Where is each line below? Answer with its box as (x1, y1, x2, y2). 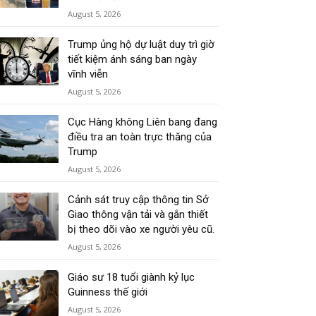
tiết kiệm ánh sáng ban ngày (68, 53, 197, 66)
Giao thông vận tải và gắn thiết (68, 208, 209, 221)
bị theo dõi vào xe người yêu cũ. (68, 223, 215, 236)
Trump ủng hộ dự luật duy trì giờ (68, 38, 215, 51)
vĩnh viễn (68, 68, 109, 81)
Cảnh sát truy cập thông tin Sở (68, 193, 209, 207)
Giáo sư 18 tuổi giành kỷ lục (68, 271, 195, 284)
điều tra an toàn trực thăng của (68, 130, 212, 144)
